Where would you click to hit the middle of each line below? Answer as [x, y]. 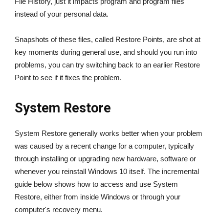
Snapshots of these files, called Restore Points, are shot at [108, 40]
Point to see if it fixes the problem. [68, 78]
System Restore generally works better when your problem [109, 133]
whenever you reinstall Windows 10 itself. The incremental [107, 172]
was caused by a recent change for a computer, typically [104, 146]
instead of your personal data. [62, 14]
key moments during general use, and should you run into [106, 52]
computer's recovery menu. [59, 210]
